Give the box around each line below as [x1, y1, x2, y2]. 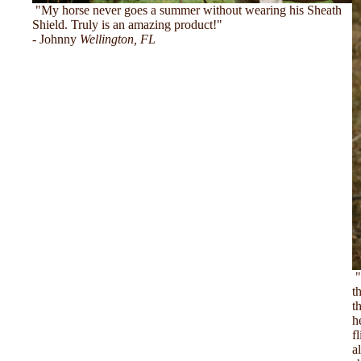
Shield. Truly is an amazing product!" [32, 17, 222, 31]
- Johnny [32, 31, 77, 46]
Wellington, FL [77, 31, 156, 46]
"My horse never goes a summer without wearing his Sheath [32, 2, 342, 17]
